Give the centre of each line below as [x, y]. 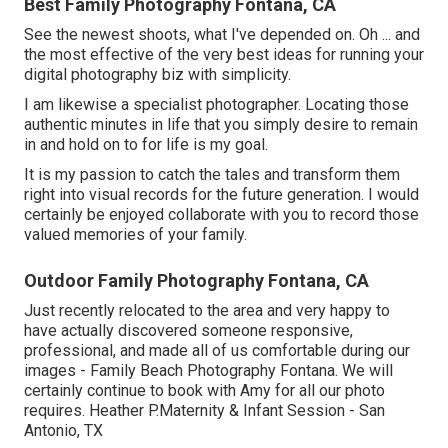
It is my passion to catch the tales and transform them [212, 175]
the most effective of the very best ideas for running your [224, 55]
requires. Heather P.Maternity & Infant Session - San [204, 411]
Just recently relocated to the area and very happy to [207, 311]
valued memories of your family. [135, 235]
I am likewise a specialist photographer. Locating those [216, 105]
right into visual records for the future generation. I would [221, 195]
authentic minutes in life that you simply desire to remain [221, 125]
